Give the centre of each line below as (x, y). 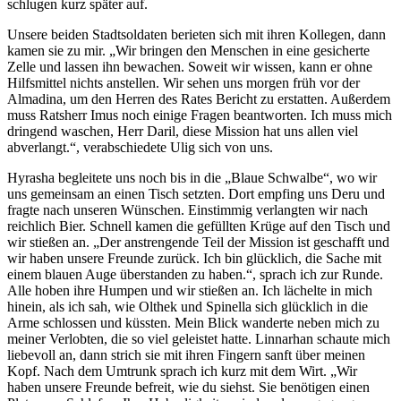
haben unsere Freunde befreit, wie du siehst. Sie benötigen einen (188, 387)
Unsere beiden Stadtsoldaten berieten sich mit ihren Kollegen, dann (196, 34)
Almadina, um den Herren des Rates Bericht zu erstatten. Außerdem (199, 98)
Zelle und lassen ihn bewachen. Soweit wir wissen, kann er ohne (190, 66)
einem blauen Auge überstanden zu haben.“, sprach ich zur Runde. (195, 274)
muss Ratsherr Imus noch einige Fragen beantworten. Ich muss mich (200, 115)
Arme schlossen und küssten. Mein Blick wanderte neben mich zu (193, 322)
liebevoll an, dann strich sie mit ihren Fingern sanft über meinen (186, 354)
